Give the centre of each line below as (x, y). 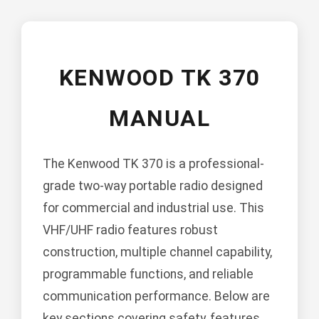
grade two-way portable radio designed (153, 186)
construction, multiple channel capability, (157, 252)
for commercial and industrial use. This (153, 208)
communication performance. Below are (156, 297)
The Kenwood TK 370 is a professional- (153, 164)
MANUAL (159, 119)
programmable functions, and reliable (148, 274)
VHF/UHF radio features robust (130, 230)
